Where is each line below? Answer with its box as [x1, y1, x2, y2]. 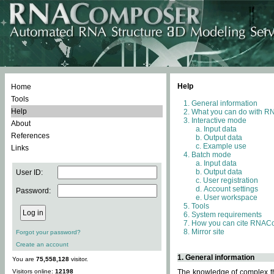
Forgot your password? [16, 229, 81, 235]
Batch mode [191, 150, 231, 159]
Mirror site [191, 228, 224, 236]
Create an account [16, 241, 68, 248]
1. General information [177, 253, 254, 262]
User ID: [16, 168, 43, 177]
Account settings [204, 185, 258, 193]
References [11, 131, 50, 140]
